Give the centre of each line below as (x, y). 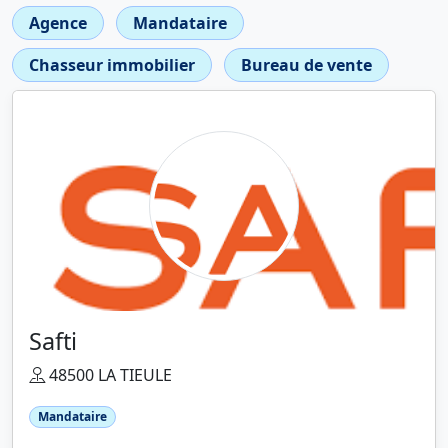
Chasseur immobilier (112, 65)
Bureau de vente (306, 65)
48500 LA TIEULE (108, 375)
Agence (58, 23)
